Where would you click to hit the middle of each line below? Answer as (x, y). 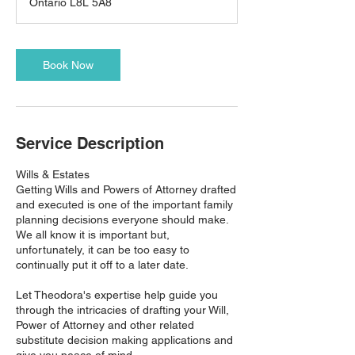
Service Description (90, 143)
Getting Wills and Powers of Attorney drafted (126, 189)
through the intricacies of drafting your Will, (122, 310)
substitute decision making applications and (124, 340)
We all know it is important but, (93, 235)
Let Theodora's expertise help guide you (117, 295)
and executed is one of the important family (124, 204)
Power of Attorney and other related (105, 325)
